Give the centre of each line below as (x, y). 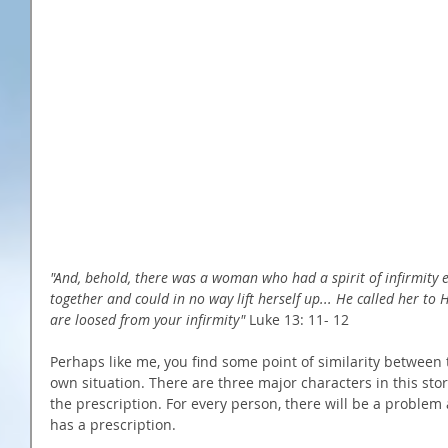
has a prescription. (115, 424)
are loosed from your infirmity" (147, 319)
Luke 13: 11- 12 (299, 319)
